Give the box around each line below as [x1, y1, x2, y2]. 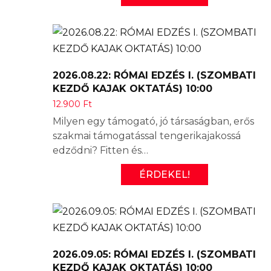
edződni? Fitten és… [53, 144, 148, 156]
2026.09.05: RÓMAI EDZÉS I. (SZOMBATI [53, 248, 256, 260]
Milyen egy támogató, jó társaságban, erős [53, 115, 254, 127]
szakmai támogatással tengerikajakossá [53, 129, 241, 142]
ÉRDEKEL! [139, 168, 190, 180]
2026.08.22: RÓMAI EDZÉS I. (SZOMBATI [53, 69, 256, 81]
